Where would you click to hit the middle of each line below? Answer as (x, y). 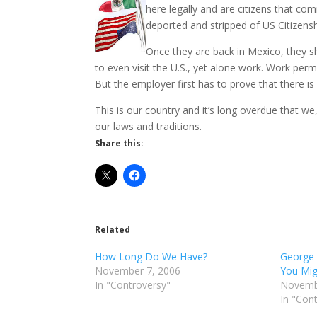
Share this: (120, 143)
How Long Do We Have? (151, 257)
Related (113, 230)
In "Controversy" (133, 285)
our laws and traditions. (149, 126)
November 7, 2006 (138, 271)
